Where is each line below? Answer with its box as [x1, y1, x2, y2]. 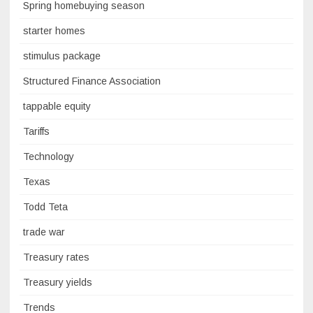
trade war [23, 226, 65, 238]
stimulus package [23, 50, 101, 61]
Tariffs [23, 126, 50, 137]
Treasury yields [23, 277, 92, 288]
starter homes [23, 25, 85, 36]
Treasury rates [23, 252, 89, 263]
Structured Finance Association [23, 75, 161, 87]
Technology [23, 151, 74, 162]
